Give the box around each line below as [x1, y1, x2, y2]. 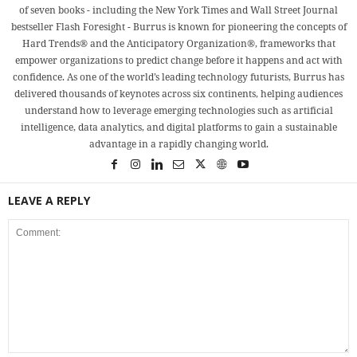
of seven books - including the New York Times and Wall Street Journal [19, 3, 338, 18]
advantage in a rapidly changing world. [88, 137, 269, 151]
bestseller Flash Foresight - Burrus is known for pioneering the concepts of [10, 20, 347, 34]
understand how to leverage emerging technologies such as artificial [24, 104, 333, 118]
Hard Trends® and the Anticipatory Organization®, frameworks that [22, 37, 335, 51]
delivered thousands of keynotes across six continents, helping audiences [14, 87, 343, 101]
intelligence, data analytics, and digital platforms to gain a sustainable [20, 120, 337, 135]
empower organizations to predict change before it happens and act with [14, 53, 343, 68]
